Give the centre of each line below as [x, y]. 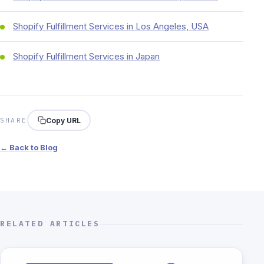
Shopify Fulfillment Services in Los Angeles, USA [111, 26]
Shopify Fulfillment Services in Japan [86, 56]
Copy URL [63, 120]
